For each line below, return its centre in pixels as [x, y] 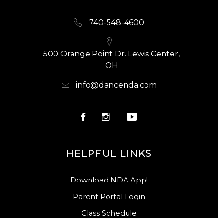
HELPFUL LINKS [109, 154]
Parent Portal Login [109, 197]
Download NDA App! [109, 180]
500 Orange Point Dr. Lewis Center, [111, 54]
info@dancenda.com [116, 85]
